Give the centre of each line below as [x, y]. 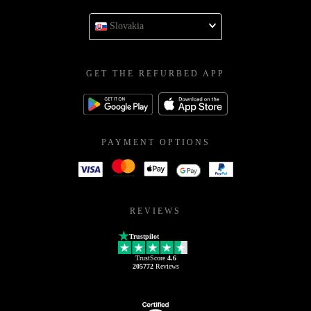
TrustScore [151, 258]
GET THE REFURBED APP [155, 74]
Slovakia [127, 26]
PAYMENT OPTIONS [155, 142]
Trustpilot [144, 236]
